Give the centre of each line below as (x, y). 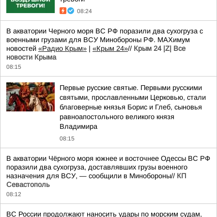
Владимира (78, 126)
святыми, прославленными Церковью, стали (133, 97)
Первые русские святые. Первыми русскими (131, 88)
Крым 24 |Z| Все (160, 48)
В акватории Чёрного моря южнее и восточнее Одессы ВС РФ (108, 158)
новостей (22, 48)
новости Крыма (31, 57)
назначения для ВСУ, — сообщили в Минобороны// (92, 176)
